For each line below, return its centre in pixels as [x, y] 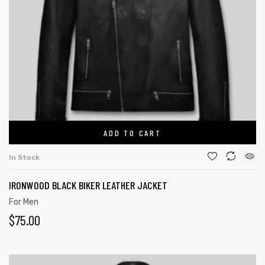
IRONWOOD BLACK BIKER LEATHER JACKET [88, 185]
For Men [24, 202]
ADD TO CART [132, 132]
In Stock [24, 157]
